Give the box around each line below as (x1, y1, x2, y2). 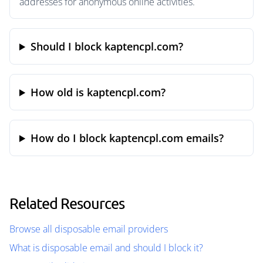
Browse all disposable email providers (9, 222, 168, 235)
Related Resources (9, 194, 124, 212)
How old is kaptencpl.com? (31, 85, 166, 99)
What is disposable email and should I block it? (9, 241, 203, 254)
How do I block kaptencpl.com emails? (31, 131, 224, 145)
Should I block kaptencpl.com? (31, 39, 184, 53)
